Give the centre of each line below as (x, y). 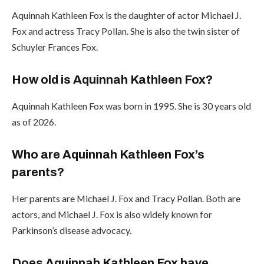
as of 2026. (34, 121)
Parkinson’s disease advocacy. (72, 230)
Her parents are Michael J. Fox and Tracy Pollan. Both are (126, 198)
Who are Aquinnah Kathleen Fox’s (108, 155)
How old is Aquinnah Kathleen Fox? (112, 80)
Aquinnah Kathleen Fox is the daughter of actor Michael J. (126, 15)
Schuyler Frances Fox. (55, 47)
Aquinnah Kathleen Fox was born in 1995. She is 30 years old (131, 105)
